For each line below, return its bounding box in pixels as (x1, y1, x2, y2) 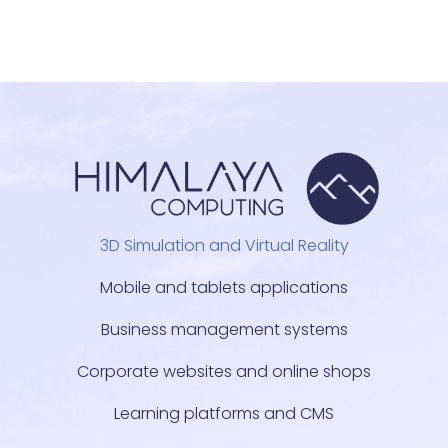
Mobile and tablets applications (100, 275, 348, 299)
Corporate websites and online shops (77, 359, 371, 383)
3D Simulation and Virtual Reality (99, 233, 349, 257)
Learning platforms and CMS (114, 401, 334, 425)
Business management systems (100, 317, 348, 341)
